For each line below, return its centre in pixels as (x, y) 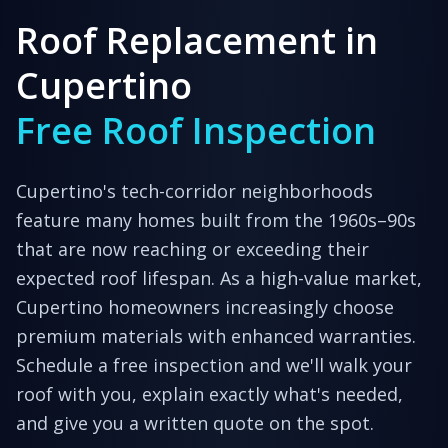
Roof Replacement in (197, 41)
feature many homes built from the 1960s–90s (216, 220)
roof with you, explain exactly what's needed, (209, 394)
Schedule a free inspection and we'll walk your (214, 365)
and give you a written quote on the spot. (195, 423)
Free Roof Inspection (196, 131)
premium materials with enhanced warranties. (216, 336)
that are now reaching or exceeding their (192, 249)
